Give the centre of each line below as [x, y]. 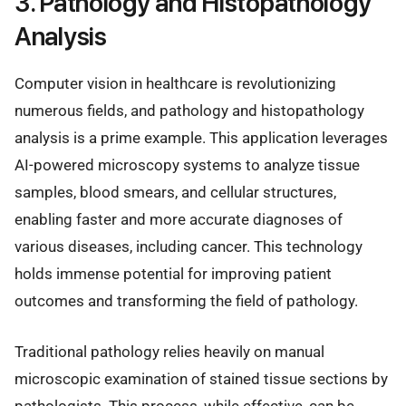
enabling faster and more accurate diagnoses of [179, 220]
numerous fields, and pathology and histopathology [189, 111]
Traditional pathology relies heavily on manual [169, 352]
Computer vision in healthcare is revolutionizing [175, 84]
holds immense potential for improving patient [173, 274]
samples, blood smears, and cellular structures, [175, 193]
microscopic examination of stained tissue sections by [201, 379]
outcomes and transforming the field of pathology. [186, 301]
